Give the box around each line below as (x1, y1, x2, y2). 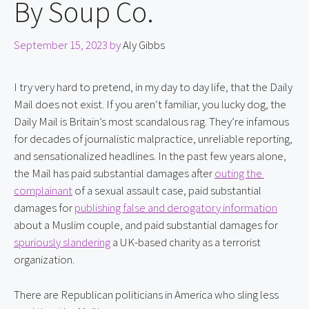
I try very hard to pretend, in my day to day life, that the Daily (14, 79, 292, 94)
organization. (14, 252, 74, 267)
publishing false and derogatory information (74, 200, 277, 215)
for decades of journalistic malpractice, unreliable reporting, (14, 131, 292, 146)
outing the (215, 166, 262, 181)
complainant (14, 183, 72, 198)
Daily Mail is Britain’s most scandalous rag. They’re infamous (14, 114, 289, 129)
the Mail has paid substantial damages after (14, 166, 215, 181)
